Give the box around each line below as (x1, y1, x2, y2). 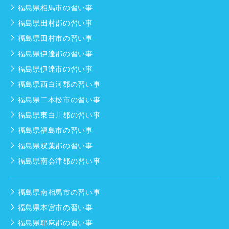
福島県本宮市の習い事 (17, 203, 93, 212)
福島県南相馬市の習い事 (17, 188, 101, 197)
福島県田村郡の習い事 (17, 19, 93, 28)
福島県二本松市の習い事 (17, 96, 101, 104)
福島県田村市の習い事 (17, 34, 93, 43)
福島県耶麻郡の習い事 (17, 219, 93, 227)
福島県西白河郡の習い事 (17, 80, 101, 89)
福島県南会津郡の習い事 (17, 157, 101, 166)
